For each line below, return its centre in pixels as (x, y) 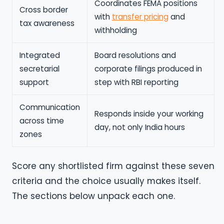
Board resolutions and (135, 55)
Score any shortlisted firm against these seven (113, 166)
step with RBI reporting (136, 82)
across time (41, 121)
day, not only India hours (139, 127)
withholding (115, 30)
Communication (49, 107)
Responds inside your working (149, 114)
